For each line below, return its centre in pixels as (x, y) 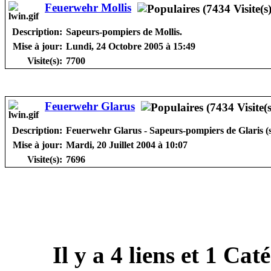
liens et (164, 255)
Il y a (82, 255)
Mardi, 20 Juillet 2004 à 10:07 (127, 145)
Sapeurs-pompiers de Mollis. (124, 31)
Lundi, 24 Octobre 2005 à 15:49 (131, 46)
